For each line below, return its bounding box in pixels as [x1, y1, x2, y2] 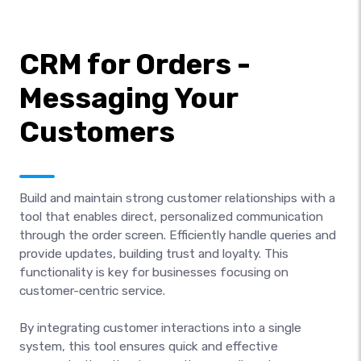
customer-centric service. [19, 283, 165, 298]
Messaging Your [19, 81, 238, 115]
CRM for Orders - [19, 48, 251, 81]
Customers [19, 115, 175, 149]
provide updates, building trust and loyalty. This [19, 246, 288, 261]
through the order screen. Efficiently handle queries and [19, 227, 336, 243]
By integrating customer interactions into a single [19, 320, 301, 335]
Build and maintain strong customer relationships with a [19, 190, 335, 205]
